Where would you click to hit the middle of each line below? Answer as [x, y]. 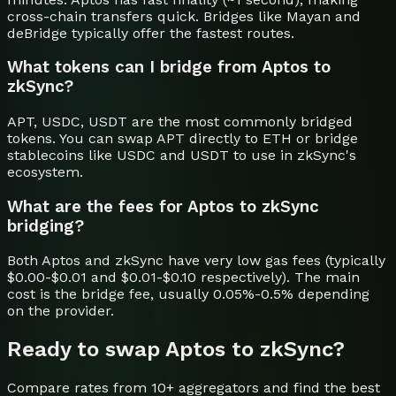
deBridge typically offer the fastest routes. [151, 33]
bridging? [46, 226]
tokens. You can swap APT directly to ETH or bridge [183, 138]
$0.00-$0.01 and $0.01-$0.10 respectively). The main [183, 278]
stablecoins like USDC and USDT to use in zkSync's [182, 155]
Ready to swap [86, 350]
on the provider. [61, 311]
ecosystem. [45, 171]
